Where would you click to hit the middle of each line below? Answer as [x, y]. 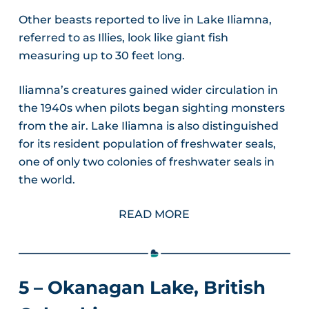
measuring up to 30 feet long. [101, 55]
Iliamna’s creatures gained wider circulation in [148, 90]
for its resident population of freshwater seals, [147, 143]
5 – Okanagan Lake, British [142, 287]
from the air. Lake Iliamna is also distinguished [148, 126]
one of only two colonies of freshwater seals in [146, 161]
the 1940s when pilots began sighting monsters [151, 108]
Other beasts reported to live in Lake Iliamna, [145, 19]
